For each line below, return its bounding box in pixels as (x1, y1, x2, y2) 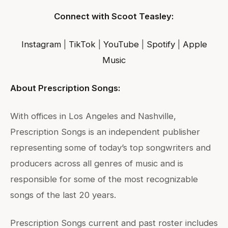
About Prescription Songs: (10, 82, 121, 93)
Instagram (21, 39, 61, 49)
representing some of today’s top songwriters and (10, 142, 211, 153)
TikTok (68, 39, 96, 49)
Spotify (146, 39, 175, 49)
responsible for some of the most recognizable (10, 174, 198, 184)
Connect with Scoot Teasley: (54, 11, 174, 21)
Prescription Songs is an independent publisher (10, 126, 200, 137)
